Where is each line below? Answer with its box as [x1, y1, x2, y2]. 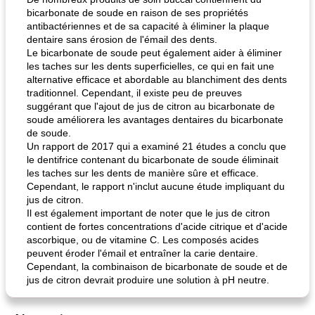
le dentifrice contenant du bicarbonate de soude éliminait [27, 154, 278, 165]
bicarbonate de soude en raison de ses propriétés [27, 7, 248, 18]
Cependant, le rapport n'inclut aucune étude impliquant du [27, 181, 285, 192]
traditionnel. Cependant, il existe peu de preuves [27, 87, 242, 98]
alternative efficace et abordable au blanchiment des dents [27, 74, 287, 85]
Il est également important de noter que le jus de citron [27, 207, 270, 219]
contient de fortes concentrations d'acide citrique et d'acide [27, 221, 288, 232]
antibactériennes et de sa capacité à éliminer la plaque [27, 20, 269, 32]
